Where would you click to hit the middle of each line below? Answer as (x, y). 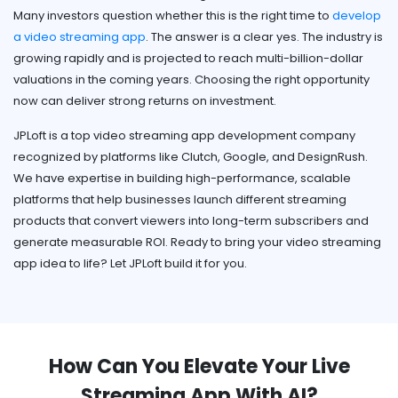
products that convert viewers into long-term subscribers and (191, 221)
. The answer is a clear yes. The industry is (264, 37)
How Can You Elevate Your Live (199, 367)
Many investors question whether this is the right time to (173, 16)
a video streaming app (80, 37)
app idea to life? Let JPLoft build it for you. (130, 264)
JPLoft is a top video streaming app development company (184, 136)
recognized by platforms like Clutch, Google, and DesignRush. (191, 157)
